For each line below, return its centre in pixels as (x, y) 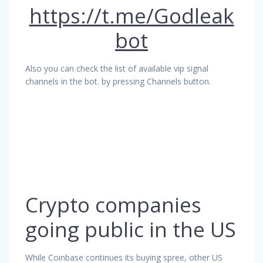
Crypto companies (113, 204)
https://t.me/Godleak (131, 15)
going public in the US (131, 229)
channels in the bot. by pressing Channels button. (118, 81)
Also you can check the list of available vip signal (117, 68)
